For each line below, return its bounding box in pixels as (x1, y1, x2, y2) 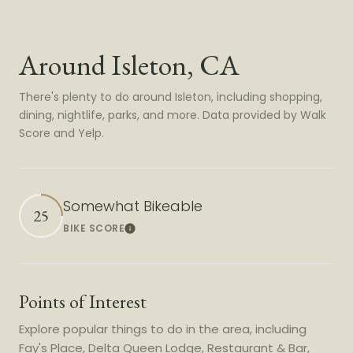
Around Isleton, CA (19, 46, 240, 84)
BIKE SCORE (63, 221, 124, 235)
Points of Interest (19, 288, 147, 314)
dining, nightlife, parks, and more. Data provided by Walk (19, 106, 326, 123)
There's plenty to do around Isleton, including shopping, (19, 88, 322, 105)
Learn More (124, 225, 174, 239)
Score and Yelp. (19, 124, 104, 141)
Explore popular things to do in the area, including (19, 320, 307, 337)
